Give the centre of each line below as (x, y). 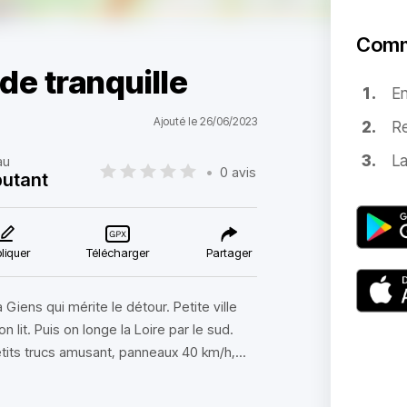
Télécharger (118, 253)
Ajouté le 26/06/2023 (205, 121)
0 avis (238, 172)
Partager (228, 253)
